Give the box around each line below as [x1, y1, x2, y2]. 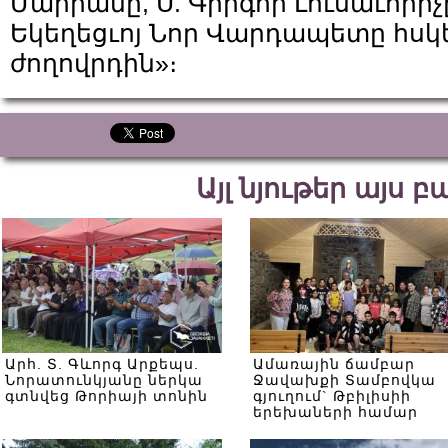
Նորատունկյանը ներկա [5, 372, 203, 388]
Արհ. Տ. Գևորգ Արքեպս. [5, 356, 199, 372]
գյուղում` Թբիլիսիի [253, 388, 411, 404]
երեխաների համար [253, 404, 418, 420]
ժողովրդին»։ [10, 49, 177, 77]
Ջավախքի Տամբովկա [253, 372, 436, 388]
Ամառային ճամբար [253, 356, 415, 372]
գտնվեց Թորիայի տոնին [5, 388, 208, 404]
